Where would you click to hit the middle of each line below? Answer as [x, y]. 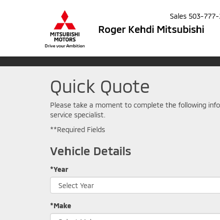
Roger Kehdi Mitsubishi [151, 29]
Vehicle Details [91, 151]
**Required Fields [78, 129]
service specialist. [78, 115]
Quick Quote [100, 86]
